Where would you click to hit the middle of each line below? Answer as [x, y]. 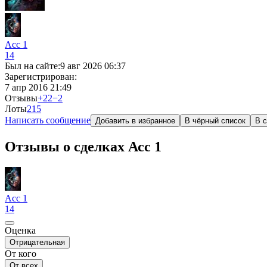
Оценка [20, 230]
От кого [21, 253]
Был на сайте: [32, 66]
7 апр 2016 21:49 [38, 87]
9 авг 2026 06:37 [93, 66]
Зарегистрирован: [41, 77]
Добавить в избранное [135, 121]
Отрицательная [37, 242]
